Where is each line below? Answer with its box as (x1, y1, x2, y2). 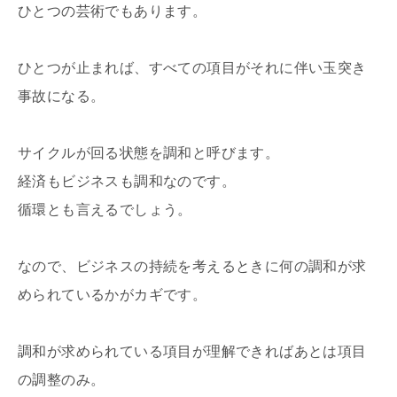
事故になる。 (18, 88, 105, 104)
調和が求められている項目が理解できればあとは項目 (18, 343, 367, 359)
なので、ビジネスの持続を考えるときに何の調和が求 (18, 258, 367, 274)
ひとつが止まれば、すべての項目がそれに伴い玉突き (18, 59, 367, 75)
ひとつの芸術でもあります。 (18, 3, 207, 19)
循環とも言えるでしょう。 (18, 201, 192, 217)
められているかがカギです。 (18, 286, 207, 302)
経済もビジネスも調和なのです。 (18, 173, 236, 189)
